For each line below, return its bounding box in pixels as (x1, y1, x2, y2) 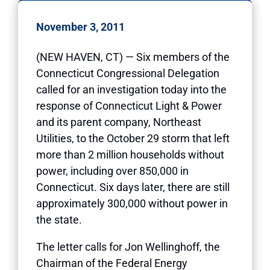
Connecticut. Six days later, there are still (36, 180, 230, 193)
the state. (36, 213, 82, 226)
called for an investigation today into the (36, 83, 227, 96)
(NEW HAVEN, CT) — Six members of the (36, 50, 230, 63)
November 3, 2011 (36, 20, 125, 33)
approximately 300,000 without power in (36, 196, 228, 210)
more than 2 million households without (36, 148, 224, 161)
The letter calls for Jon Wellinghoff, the (36, 240, 220, 253)
